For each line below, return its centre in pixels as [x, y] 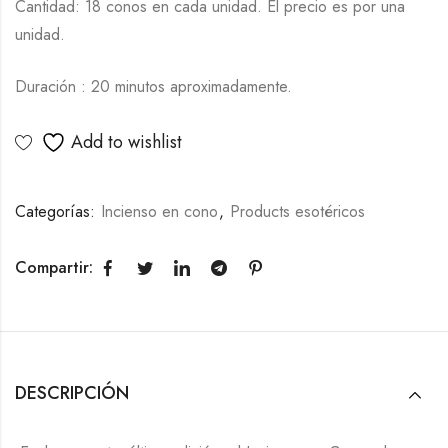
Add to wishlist [126, 142]
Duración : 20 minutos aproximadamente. [153, 87]
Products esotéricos [297, 212]
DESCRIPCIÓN [72, 393]
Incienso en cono [159, 212]
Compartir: [54, 268]
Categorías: [57, 212]
